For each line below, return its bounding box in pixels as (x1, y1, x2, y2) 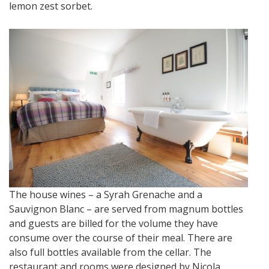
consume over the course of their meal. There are (9, 231, 232, 245)
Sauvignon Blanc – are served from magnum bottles (9, 202, 243, 216)
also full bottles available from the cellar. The (9, 246, 211, 259)
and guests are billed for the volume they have (9, 217, 218, 231)
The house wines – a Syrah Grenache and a (9, 188, 202, 202)
